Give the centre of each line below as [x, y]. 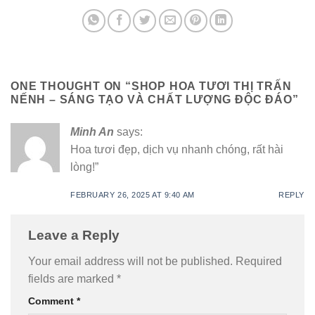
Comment [52, 301]
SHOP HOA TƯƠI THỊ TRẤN [211, 86]
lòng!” [84, 167]
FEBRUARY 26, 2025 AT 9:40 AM [133, 194]
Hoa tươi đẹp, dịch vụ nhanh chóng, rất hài [177, 149]
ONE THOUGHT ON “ [71, 86]
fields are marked [72, 279]
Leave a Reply [76, 235]
